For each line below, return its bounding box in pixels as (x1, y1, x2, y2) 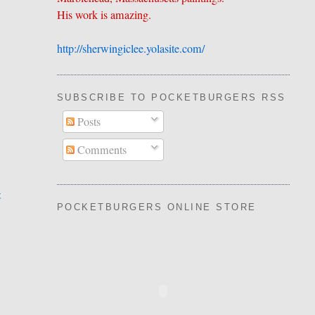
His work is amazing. (56, 7, 151, 23)
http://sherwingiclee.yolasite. (56, 41, 182, 57)
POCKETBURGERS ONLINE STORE (56, 202, 257, 212)
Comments (74, 142, 127, 158)
